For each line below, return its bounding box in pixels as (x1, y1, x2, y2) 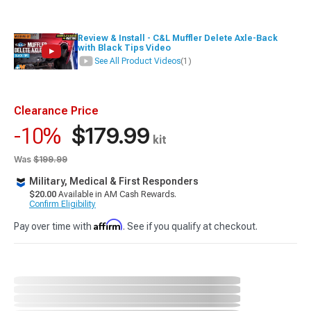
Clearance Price (14, 104, 99, 117)
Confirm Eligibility (29, 199, 96, 209)
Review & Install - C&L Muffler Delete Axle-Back (77, 33, 278, 43)
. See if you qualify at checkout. (123, 221, 258, 232)
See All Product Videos (94, 56, 180, 66)
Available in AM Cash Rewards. (56, 190, 176, 199)
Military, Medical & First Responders (29, 176, 199, 187)
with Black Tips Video (77, 43, 173, 53)
